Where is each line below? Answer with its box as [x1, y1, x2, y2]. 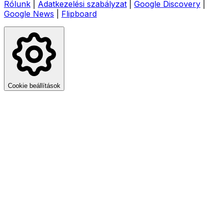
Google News [4, 8, 54, 19]
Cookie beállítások [8, 82, 60, 89]
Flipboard [61, 8, 97, 19]
